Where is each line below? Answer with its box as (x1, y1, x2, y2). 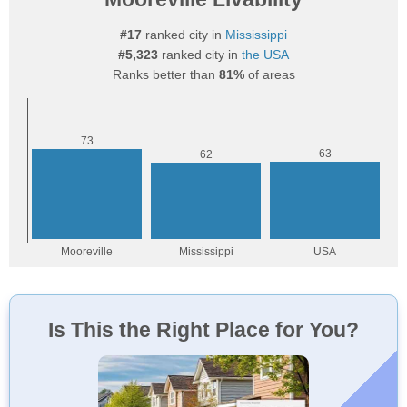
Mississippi (225, 27, 287, 42)
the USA (242, 47, 289, 62)
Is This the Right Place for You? (48, 318, 359, 342)
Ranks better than (112, 67, 219, 82)
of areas (243, 67, 295, 82)
